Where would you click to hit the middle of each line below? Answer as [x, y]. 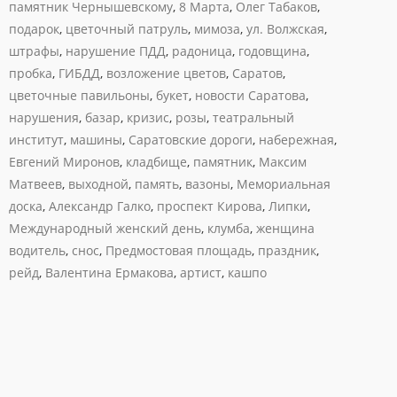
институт [36, 140]
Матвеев [35, 184]
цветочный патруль [127, 29]
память [157, 184]
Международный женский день [105, 228]
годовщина [272, 51]
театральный [253, 117]
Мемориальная [284, 184]
